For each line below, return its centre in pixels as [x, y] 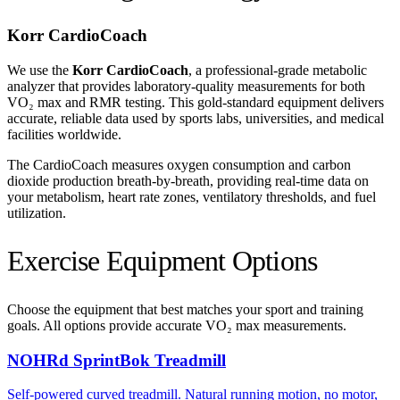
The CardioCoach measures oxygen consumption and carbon [179, 164]
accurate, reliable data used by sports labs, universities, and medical [196, 118]
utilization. [37, 212]
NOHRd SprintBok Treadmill [117, 360]
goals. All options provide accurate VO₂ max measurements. [177, 325]
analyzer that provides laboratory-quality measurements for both [186, 86]
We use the [40, 70]
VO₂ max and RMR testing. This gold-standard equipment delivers [196, 102]
